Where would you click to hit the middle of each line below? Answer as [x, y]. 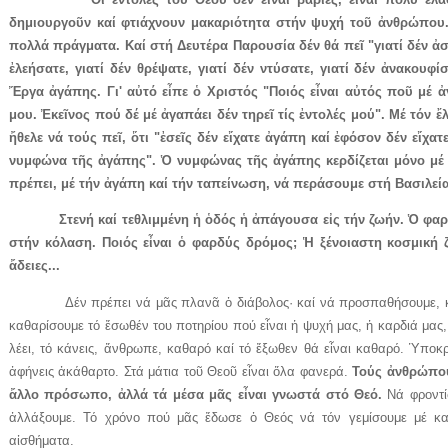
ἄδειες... [34, 266]
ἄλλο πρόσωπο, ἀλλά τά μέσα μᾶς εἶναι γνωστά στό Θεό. [195, 394]
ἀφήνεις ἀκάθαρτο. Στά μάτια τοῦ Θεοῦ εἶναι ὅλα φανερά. [181, 371]
